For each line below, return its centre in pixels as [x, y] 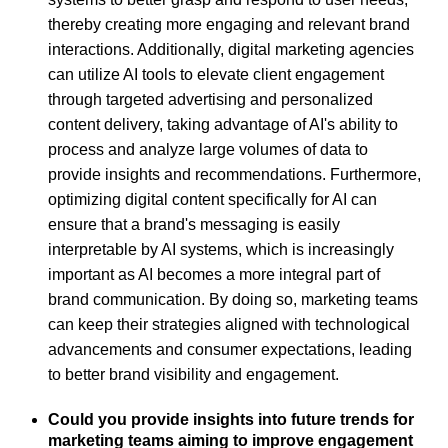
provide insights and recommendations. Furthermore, [234, 174]
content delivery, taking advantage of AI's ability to [223, 124]
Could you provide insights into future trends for [231, 419]
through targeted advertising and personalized [210, 99]
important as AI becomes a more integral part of [214, 274]
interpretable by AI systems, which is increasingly [221, 249]
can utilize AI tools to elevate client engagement [216, 74]
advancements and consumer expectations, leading [230, 349]
